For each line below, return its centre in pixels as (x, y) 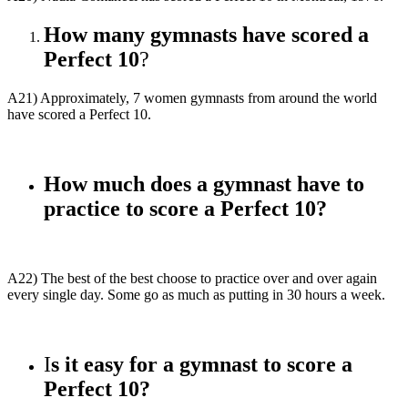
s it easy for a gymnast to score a (202, 364)
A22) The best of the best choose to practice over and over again (192, 278)
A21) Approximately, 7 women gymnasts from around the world (192, 97)
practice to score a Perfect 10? (185, 208)
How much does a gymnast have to (204, 184)
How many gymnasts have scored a (206, 34)
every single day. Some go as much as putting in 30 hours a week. (196, 294)
